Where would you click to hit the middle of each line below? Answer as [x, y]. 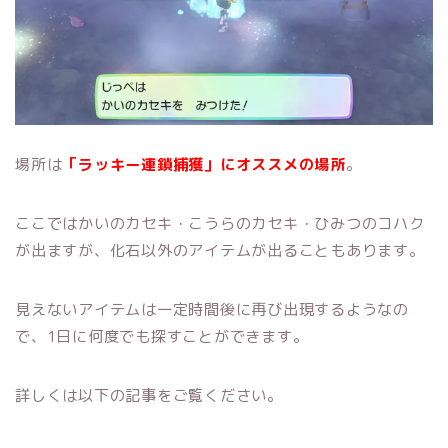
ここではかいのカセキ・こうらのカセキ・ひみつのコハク [220, 223]
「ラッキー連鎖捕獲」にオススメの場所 [204, 164]
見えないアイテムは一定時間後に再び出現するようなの [212, 309]
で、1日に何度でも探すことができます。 [162, 336]
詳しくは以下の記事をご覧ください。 [149, 395]
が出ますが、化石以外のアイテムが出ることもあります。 [220, 250]
